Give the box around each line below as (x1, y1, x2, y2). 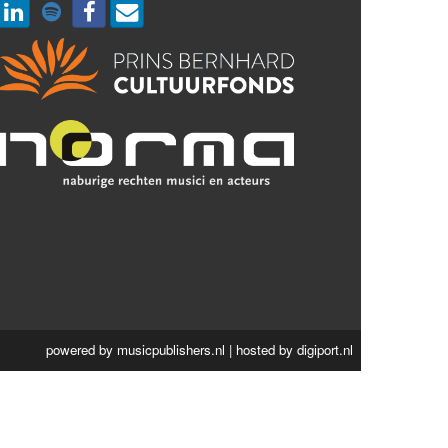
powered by (46, 340, 117, 359)
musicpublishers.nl (117, 340, 225, 359)
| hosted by (225, 340, 297, 359)
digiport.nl (297, 340, 353, 359)
